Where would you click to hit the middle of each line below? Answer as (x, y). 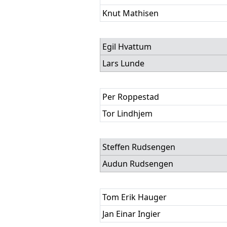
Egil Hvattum (127, 47)
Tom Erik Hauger (135, 197)
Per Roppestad (131, 97)
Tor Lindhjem (127, 113)
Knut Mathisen (130, 13)
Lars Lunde (123, 63)
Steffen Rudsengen (139, 147)
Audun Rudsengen (138, 164)
